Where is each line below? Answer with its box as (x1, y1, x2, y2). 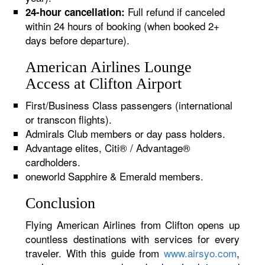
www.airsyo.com (163, 245, 237, 260)
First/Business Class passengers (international (25, 98, 233, 112)
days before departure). (25, 33, 130, 47)
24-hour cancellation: (25, 5, 125, 19)
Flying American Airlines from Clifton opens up (25, 217, 240, 232)
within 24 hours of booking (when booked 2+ (25, 18, 220, 33)
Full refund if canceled (125, 4, 225, 19)
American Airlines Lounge (25, 59, 192, 76)
